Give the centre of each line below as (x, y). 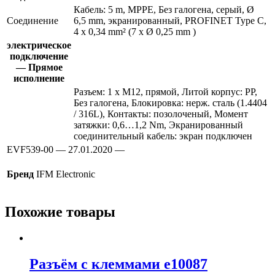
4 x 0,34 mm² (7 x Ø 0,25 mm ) (135, 31)
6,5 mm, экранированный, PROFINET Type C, (170, 20)
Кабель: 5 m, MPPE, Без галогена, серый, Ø (164, 9)
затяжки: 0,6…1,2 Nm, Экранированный (158, 125)
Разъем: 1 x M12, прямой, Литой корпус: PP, (165, 91)
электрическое (39, 45)
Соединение (33, 20)
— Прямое (39, 67)
